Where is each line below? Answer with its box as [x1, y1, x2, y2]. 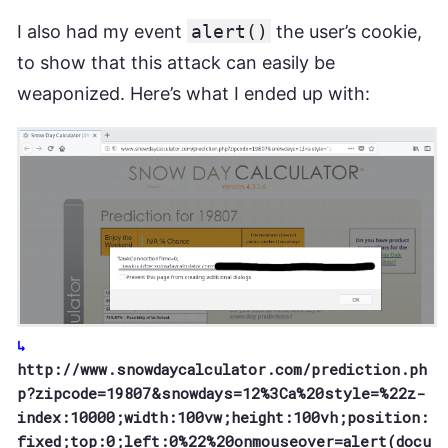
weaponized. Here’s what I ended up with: [17, 82, 370, 104]
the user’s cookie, [271, 20, 423, 42]
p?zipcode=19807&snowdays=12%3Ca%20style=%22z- [17, 383, 426, 404]
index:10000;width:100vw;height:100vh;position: [17, 407, 429, 428]
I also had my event [17, 20, 187, 42]
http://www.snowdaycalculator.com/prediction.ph [17, 359, 427, 380]
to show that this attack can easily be [17, 51, 335, 73]
